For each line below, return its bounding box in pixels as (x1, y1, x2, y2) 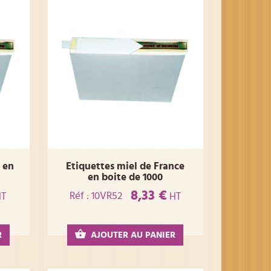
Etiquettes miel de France (66, 161, 185, 172)
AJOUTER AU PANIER (91, 230, 176, 240)
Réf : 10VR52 (70, 190, 123, 201)
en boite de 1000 (88, 172, 163, 183)
